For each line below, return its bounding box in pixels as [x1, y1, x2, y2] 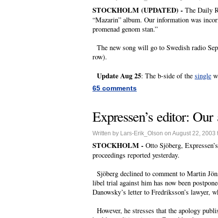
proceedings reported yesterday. [92, 150, 180, 160]
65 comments [92, 84, 137, 92]
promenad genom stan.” [92, 24, 158, 34]
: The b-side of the [141, 71, 195, 80]
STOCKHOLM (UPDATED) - [92, 4, 185, 15]
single [195, 71, 211, 80]
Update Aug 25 [97, 70, 141, 81]
